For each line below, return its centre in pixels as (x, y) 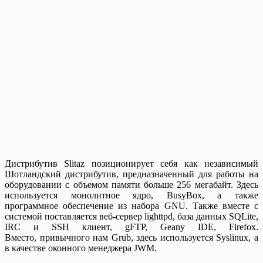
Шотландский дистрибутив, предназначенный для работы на (131, 174)
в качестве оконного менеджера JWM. (81, 248)
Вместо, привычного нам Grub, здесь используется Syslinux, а (131, 238)
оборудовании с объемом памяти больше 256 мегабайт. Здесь (131, 185)
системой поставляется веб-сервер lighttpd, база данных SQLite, (131, 217)
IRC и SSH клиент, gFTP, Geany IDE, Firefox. (131, 227)
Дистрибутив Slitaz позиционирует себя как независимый (131, 164)
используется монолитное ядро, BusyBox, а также (131, 195)
